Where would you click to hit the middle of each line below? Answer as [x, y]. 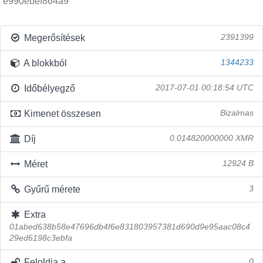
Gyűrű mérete [51, 189]
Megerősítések [53, 38]
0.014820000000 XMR [212, 138]
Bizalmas [237, 113]
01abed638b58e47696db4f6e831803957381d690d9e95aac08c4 [130, 227]
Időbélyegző [48, 88]
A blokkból [44, 63]
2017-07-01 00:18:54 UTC [205, 88]
